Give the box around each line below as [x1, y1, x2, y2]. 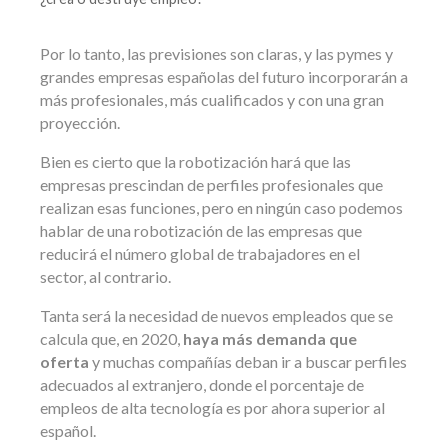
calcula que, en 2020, [40, 328, 183, 348]
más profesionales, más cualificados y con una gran [40, 89, 384, 109]
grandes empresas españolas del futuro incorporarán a [40, 66, 408, 86]
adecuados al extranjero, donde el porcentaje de [40, 374, 364, 394]
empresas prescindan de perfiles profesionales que [40, 174, 383, 194]
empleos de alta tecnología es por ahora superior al [40, 397, 385, 417]
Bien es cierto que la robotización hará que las [40, 151, 351, 171]
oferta [40, 351, 89, 371]
